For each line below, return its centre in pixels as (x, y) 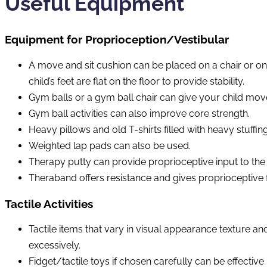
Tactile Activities (49, 204)
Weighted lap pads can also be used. (110, 145)
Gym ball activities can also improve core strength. (139, 113)
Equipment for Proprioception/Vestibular (117, 40)
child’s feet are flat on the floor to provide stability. (136, 81)
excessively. (55, 246)
